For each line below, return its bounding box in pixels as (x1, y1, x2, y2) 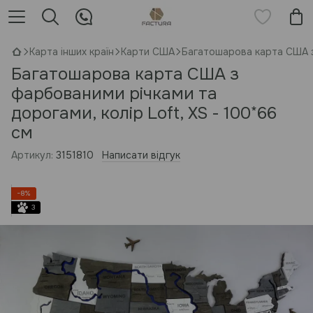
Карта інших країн (29, 45, 114, 58)
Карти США (121, 45, 175, 58)
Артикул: (11, 149, 53, 161)
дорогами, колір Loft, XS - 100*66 (11, 103, 277, 124)
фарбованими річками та (11, 83, 217, 104)
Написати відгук (102, 149, 180, 161)
